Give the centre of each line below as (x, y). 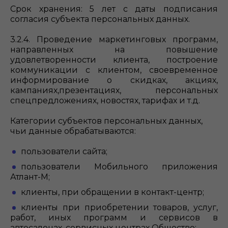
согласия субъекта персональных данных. (100, 19)
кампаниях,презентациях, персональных (114, 90)
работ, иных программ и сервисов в (114, 218)
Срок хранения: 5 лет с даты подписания (114, 9)
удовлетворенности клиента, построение (114, 60)
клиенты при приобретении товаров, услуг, (119, 207)
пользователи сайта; (64, 151)
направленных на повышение (114, 50)
